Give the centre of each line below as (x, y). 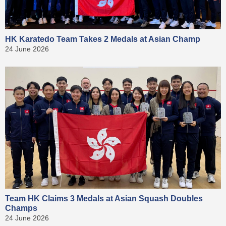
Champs (21, 208)
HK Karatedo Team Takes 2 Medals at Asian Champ (103, 39)
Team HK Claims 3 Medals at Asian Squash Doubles (104, 198)
